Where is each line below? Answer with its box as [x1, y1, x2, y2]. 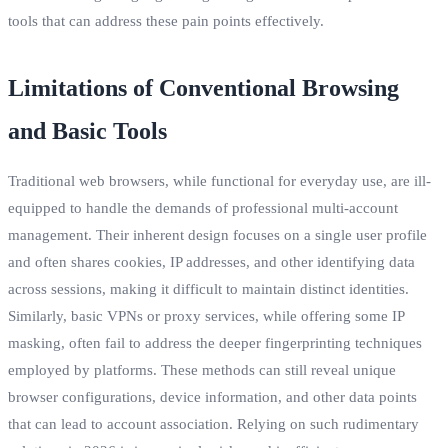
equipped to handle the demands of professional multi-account [8, 199, 398, 216]
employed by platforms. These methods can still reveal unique [8, 361, 396, 378]
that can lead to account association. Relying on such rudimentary [8, 415, 419, 432]
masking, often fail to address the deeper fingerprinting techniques [8, 334, 422, 351]
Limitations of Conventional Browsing [8, 74, 399, 101]
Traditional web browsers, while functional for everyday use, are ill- [8, 172, 431, 189]
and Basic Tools [8, 117, 167, 144]
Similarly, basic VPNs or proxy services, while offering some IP [8, 307, 404, 324]
